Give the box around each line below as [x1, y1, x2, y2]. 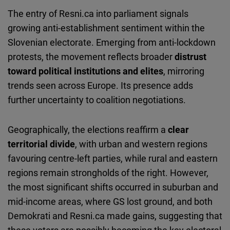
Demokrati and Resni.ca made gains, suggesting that [8, 209, 222, 222]
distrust [175, 50, 206, 63]
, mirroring [163, 65, 204, 78]
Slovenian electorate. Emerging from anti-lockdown [8, 36, 216, 49]
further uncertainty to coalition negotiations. [8, 93, 186, 106]
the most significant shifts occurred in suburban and [8, 181, 218, 194]
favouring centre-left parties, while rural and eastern [8, 152, 218, 165]
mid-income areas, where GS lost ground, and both [8, 195, 213, 208]
